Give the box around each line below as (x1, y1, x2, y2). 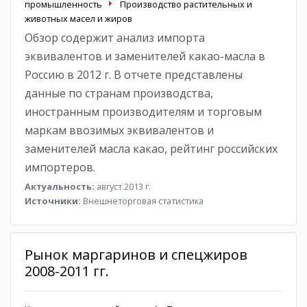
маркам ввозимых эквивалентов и (25, 122, 214, 138)
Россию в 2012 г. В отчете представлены (25, 66, 243, 82)
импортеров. (25, 159, 95, 175)
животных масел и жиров (25, 12, 132, 25)
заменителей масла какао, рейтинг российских (25, 140, 278, 156)
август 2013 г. (95, 180, 151, 193)
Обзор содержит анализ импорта (25, 29, 205, 45)
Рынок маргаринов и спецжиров (25, 245, 247, 264)
